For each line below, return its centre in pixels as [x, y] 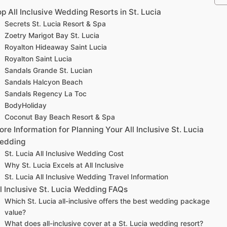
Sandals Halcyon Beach [44, 82]
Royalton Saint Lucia [39, 59]
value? [15, 212]
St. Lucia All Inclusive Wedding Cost [64, 153]
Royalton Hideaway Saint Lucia [56, 47]
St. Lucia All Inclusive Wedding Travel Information [87, 177]
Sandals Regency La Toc [46, 93]
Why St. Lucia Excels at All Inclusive [64, 165]
